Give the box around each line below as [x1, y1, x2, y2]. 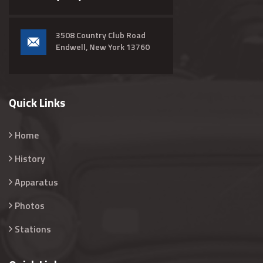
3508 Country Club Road [56, 29, 146, 41]
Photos [15, 198, 45, 213]
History [15, 151, 45, 166]
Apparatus [15, 175, 58, 189]
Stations [15, 222, 51, 236]
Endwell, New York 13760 [56, 41, 150, 53]
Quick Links [9, 93, 65, 112]
